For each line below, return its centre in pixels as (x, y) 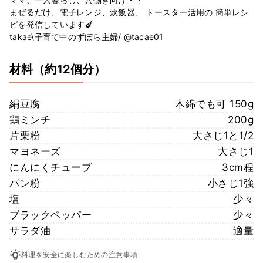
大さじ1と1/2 (223, 135)
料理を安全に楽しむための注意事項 (80, 255)
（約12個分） (70, 69)
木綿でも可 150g (214, 104)
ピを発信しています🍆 (51, 24)
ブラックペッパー (50, 215)
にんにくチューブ (50, 167)
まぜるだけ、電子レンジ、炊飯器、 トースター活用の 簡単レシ (129, 12)
